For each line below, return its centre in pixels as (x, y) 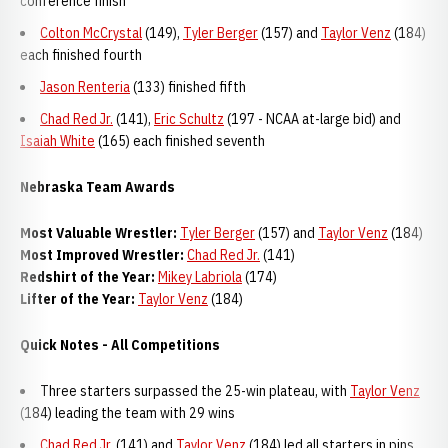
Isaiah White (57, 141)
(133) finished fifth (188, 87)
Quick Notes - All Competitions (120, 345)
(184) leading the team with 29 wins (127, 413)
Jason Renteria (85, 87)
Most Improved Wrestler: (102, 255)
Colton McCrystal (91, 33)
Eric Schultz (189, 119)
